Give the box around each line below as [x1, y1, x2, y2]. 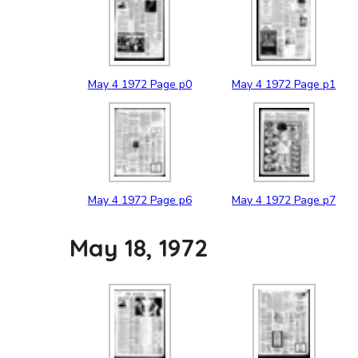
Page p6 [149, 192, 192, 208]
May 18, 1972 [70, 233, 209, 264]
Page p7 [294, 192, 336, 208]
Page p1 [294, 76, 336, 92]
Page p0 [149, 76, 192, 92]
